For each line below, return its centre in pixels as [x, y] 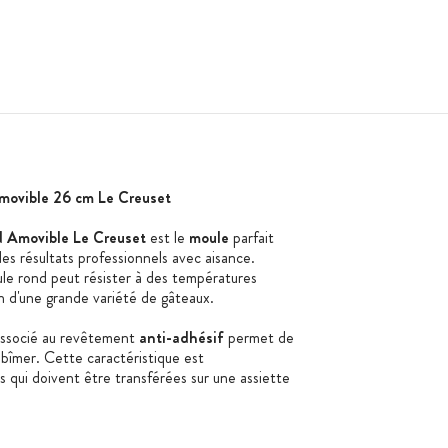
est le [167, 238]
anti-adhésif [181, 338]
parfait [251, 238]
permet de [258, 338]
